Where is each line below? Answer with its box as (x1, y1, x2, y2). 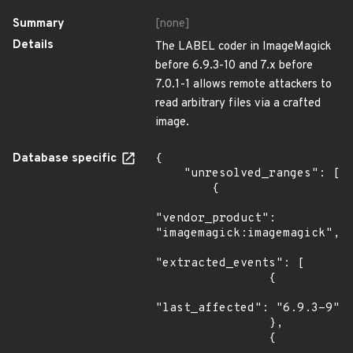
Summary (13, 17, 65, 32)
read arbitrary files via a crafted (155, 96, 321, 111)
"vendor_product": (155, 211, 276, 226)
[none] (155, 17, 190, 32)
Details (13, 38, 54, 53)
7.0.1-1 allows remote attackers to (155, 77, 332, 92)
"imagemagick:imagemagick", (155, 226, 340, 241)
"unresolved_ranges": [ (155, 166, 184, 181)
